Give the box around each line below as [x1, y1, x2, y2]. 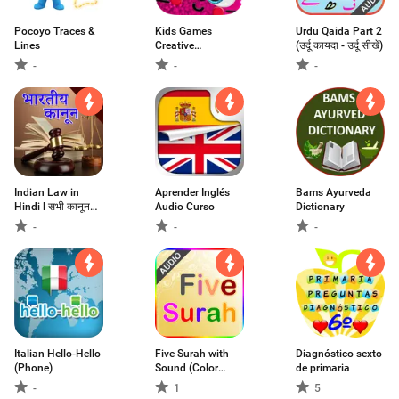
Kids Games [155, 25, 212, 37]
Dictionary [296, 200, 345, 213]
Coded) [155, 376, 190, 388]
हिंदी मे [14, 215, 38, 227]
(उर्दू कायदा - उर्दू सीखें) [296, 39, 383, 52]
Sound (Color [155, 362, 218, 374]
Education [155, 53, 204, 66]
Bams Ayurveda [296, 186, 371, 199]
